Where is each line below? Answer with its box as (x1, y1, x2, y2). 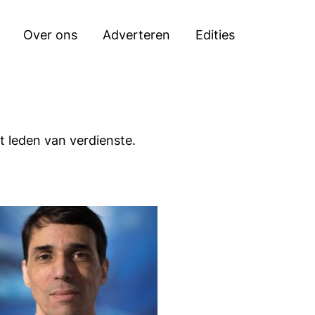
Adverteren (102, 27, 170, 42)
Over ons (22, 27, 77, 42)
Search (221, 8, 263, 22)
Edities (195, 27, 235, 42)
